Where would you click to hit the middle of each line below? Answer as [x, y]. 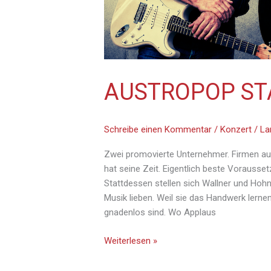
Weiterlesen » [131, 240]
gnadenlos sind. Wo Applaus [160, 213]
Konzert [236, 130]
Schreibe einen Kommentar [158, 130]
